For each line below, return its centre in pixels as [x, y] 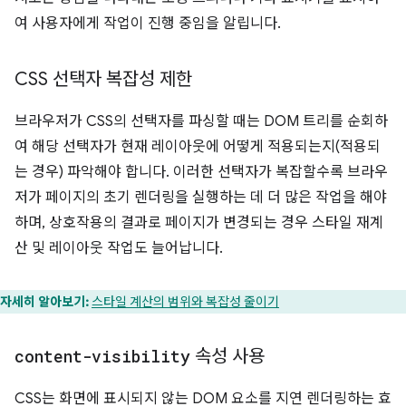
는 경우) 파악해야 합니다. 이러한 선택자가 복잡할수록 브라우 [201, 173]
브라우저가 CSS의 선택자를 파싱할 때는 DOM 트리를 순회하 [201, 122]
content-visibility [102, 357]
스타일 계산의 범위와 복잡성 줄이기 [185, 302]
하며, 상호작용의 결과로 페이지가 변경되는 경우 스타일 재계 [199, 223]
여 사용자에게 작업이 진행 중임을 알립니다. [148, 24]
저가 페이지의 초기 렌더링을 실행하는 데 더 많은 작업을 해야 [201, 198]
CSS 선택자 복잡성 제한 [103, 80]
